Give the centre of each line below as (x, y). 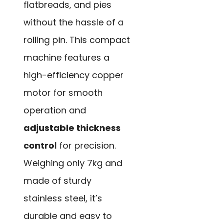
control (40, 145)
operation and (55, 110)
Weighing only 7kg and (73, 163)
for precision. (86, 145)
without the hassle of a (74, 22)
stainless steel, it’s (63, 198)
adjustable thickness (72, 128)
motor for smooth (63, 92)
